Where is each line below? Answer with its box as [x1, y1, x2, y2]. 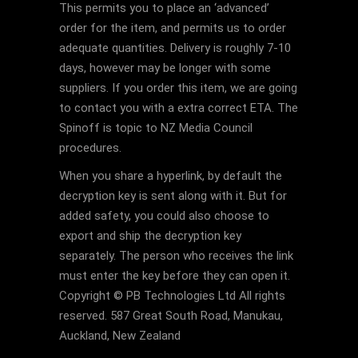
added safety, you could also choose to [59, 209, 269, 223]
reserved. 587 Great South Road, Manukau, [59, 308, 283, 323]
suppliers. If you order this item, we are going [59, 81, 297, 95]
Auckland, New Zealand [59, 328, 181, 343]
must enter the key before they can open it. [59, 268, 290, 283]
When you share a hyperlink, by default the [59, 169, 282, 183]
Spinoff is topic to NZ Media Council [59, 121, 253, 135]
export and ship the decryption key [59, 229, 241, 243]
